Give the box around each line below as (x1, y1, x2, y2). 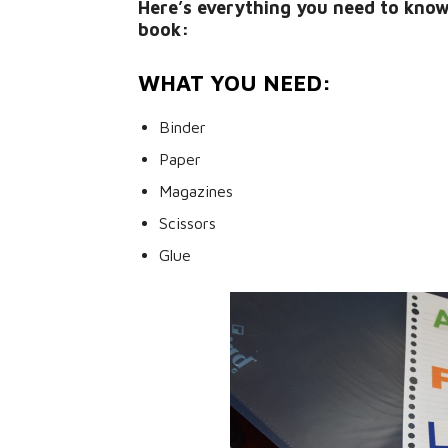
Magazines (159, 182, 233, 200)
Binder (159, 118, 206, 136)
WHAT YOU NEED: (138, 70, 331, 96)
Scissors (159, 214, 216, 232)
